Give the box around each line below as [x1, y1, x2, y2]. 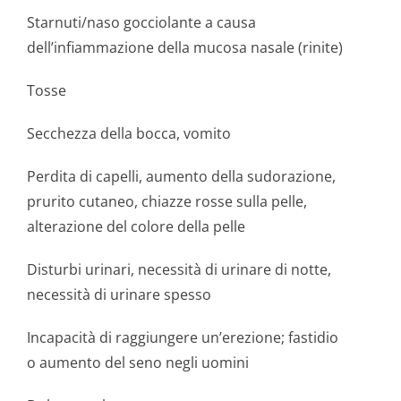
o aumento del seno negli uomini [27, 353, 249, 372]
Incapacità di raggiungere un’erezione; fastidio [27, 328, 338, 347]
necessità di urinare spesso [27, 285, 211, 304]
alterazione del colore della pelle [27, 217, 245, 236]
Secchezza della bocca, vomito [27, 124, 231, 143]
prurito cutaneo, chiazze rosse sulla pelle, [27, 192, 307, 211]
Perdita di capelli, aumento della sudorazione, [27, 166, 336, 186]
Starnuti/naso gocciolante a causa [27, 13, 256, 32]
